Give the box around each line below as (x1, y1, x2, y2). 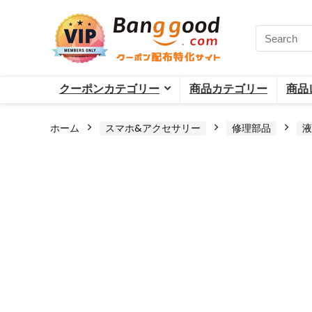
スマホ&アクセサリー (105, 121, 201, 135)
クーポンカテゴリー (59, 81, 159, 97)
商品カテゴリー (189, 81, 267, 97)
